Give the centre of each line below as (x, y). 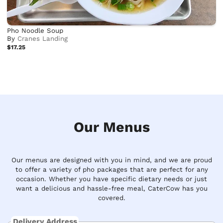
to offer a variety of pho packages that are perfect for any (111, 170)
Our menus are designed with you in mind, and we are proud (111, 160)
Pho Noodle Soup (35, 31)
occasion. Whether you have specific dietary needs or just (111, 179)
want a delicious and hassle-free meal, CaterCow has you (111, 189)
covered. (111, 198)
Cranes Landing (43, 39)
